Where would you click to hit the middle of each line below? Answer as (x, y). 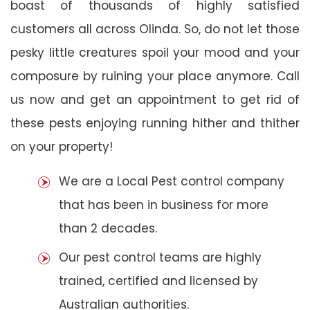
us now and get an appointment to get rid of (155, 99)
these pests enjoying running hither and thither (155, 123)
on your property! (62, 146)
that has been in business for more (164, 204)
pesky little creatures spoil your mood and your (155, 52)
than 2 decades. (108, 228)
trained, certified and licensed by (158, 281)
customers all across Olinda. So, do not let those (155, 29)
